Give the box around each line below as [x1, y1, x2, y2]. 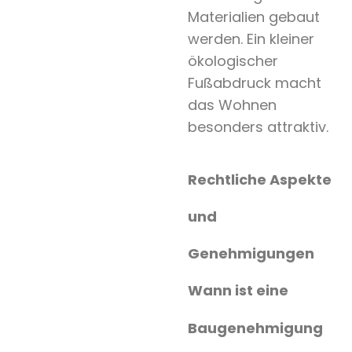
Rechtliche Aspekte [187, 169, 332, 189]
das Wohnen [187, 94, 277, 115]
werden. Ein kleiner [187, 28, 314, 49]
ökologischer [187, 50, 278, 71]
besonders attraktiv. [187, 116, 328, 137]
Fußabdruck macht [187, 72, 321, 93]
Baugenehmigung [187, 317, 323, 338]
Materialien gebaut [187, 6, 320, 27]
